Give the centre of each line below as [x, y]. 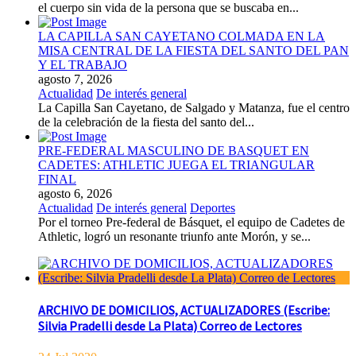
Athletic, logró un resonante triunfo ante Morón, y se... [174, 236]
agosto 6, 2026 [75, 193]
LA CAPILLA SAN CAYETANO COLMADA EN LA [182, 36]
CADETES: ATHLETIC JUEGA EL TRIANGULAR [176, 164]
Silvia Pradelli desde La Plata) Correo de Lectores [170, 326]
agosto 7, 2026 [75, 79]
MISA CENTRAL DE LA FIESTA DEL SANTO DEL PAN [193, 50]
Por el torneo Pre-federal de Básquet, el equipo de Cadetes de [192, 222]
